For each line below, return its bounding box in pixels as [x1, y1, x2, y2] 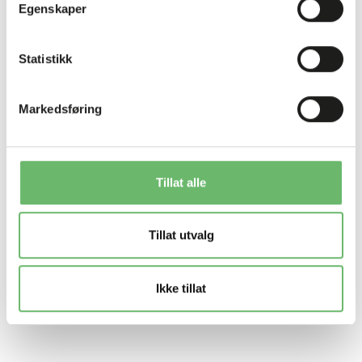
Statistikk [19, 51, 72, 65]
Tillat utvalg [148, 228, 214, 242]
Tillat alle [156, 175, 206, 189]
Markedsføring [19, 101, 103, 116]
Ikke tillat [156, 280, 206, 295]
